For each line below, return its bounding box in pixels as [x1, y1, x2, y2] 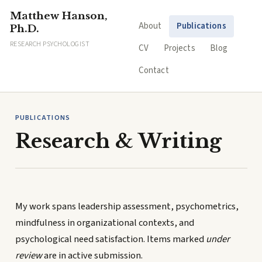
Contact [138, 64, 169, 77]
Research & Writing [15, 128, 222, 153]
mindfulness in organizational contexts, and [15, 216, 194, 230]
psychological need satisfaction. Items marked [15, 232, 206, 247]
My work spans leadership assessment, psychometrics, [15, 199, 239, 214]
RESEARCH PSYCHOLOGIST [10, 39, 90, 50]
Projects [163, 42, 195, 54]
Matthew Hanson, [10, 10, 108, 22]
